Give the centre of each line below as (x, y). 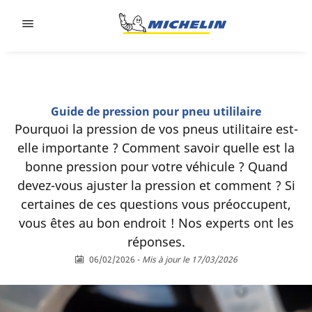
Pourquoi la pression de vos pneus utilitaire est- (156, 129)
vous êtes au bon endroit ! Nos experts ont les (156, 223)
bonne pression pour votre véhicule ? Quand (156, 166)
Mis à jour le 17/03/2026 (189, 259)
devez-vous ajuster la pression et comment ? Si (156, 185)
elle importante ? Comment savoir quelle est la (156, 148)
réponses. (156, 242)
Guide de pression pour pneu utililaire (156, 111)
